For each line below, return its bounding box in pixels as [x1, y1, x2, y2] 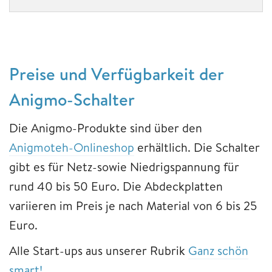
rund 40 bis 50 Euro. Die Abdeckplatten [9, 177, 223, 194]
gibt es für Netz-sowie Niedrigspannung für [9, 158, 239, 175]
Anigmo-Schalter [9, 87, 135, 111]
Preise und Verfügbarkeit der [9, 61, 223, 86]
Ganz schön [188, 242, 248, 259]
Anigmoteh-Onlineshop [9, 138, 134, 155]
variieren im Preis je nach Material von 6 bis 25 [9, 197, 257, 214]
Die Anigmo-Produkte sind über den [9, 119, 202, 136]
